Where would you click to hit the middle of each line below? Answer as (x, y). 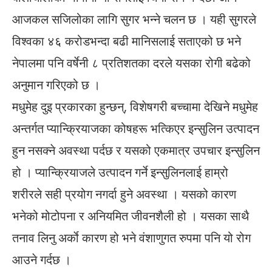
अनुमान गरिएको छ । (56, 85)
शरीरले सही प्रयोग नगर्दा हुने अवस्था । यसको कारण (124, 194)
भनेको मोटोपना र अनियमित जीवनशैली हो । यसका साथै (131, 216)
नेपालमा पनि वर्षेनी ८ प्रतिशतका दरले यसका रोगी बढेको (131, 63)
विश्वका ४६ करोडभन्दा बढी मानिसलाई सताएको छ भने (127, 41)
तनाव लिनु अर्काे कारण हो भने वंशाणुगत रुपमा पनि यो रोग (131, 238)
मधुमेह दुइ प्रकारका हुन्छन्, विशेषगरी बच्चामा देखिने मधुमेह (135, 107)
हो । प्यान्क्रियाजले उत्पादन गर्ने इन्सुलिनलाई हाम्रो (120, 172)
